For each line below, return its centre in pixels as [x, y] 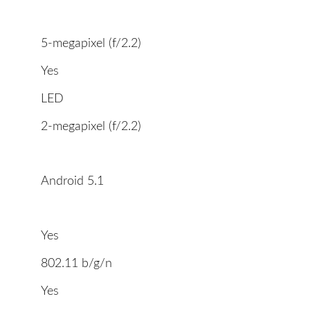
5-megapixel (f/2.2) [91, 44]
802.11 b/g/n [76, 264]
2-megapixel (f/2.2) [91, 127]
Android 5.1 [72, 182]
